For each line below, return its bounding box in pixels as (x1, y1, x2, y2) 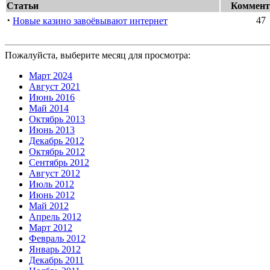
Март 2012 (29, 222, 72, 233)
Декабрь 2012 (29, 135, 84, 146)
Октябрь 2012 (29, 146, 85, 157)
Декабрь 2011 (29, 254, 84, 265)
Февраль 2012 (29, 233, 86, 243)
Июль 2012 (29, 178, 74, 189)
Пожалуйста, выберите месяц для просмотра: (5, 49, 190, 60)
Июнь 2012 (29, 189, 75, 200)
